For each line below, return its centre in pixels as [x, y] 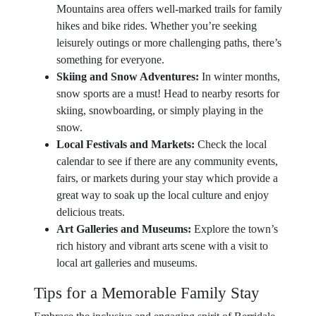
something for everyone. [110, 60]
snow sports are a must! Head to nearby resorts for [168, 93]
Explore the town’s [235, 229]
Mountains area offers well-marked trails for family [169, 9]
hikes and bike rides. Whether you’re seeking [157, 26]
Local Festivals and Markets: [126, 144]
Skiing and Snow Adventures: [128, 77]
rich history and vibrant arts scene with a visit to [162, 246]
